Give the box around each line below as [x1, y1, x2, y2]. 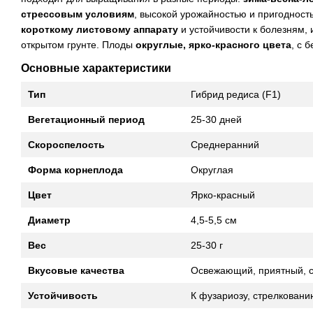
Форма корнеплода [28, 164, 123, 176]
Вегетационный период [28, 114, 145, 126]
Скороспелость [28, 139, 105, 151]
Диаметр [28, 214, 71, 226]
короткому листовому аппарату [21, 24, 178, 36]
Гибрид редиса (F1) [191, 89, 281, 101]
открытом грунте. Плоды [21, 39, 136, 51]
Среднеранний [191, 139, 259, 151]
